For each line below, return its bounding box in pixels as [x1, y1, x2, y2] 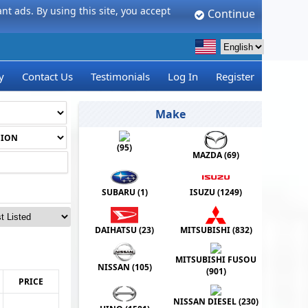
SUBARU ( [101, 186, 140, 199]
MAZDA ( [192, 148, 228, 161]
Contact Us [22, 69, 74, 84]
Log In [167, 69, 198, 84]
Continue [204, 6, 255, 21]
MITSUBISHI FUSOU [175, 254, 257, 266]
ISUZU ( [190, 186, 221, 199]
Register [215, 69, 254, 84]
